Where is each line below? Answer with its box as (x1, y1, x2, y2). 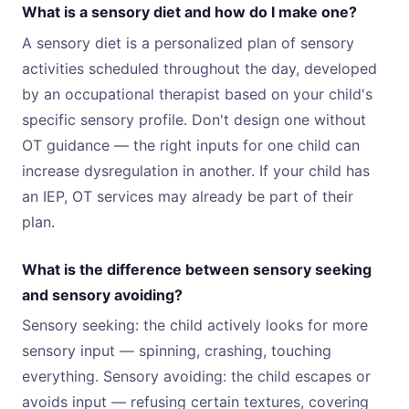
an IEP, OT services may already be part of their (22, 186, 353, 205)
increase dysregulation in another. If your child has (22, 161, 370, 180)
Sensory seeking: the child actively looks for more (22, 316, 368, 335)
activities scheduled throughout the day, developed (22, 58, 377, 78)
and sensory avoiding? (22, 285, 183, 304)
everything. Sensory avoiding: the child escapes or (22, 367, 371, 386)
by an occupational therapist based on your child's (22, 84, 372, 103)
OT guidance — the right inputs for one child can (22, 135, 360, 154)
